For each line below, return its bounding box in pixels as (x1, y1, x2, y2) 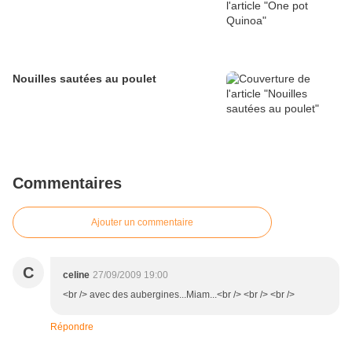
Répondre (50, 321, 93, 333)
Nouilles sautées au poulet (13, 72, 156, 86)
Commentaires (13, 174, 122, 192)
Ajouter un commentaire (91, 217, 193, 229)
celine (63, 269, 90, 281)
